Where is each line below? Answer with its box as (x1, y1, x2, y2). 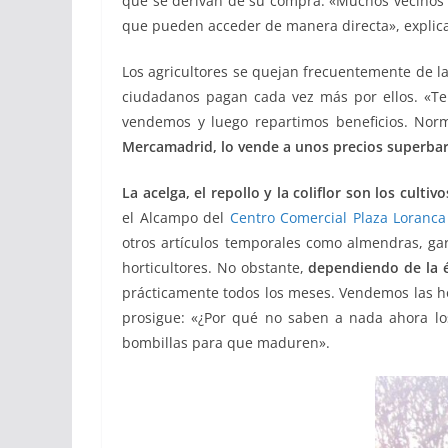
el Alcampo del (122, 207, 230, 227)
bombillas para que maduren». (122, 332, 330, 352)
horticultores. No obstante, (122, 257, 309, 277)
